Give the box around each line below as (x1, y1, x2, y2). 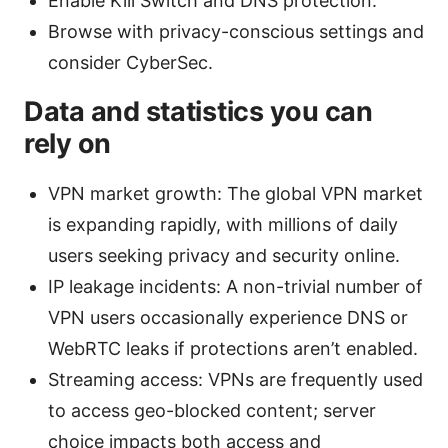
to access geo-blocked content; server (48, 399, 376, 421)
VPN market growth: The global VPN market (48, 182, 423, 204)
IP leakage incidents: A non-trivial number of (48, 275, 423, 297)
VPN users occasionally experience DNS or (48, 306, 408, 328)
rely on (24, 126, 112, 160)
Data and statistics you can (24, 94, 373, 128)
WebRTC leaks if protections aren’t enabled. (48, 337, 418, 359)
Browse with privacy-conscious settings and (48, 20, 424, 42)
